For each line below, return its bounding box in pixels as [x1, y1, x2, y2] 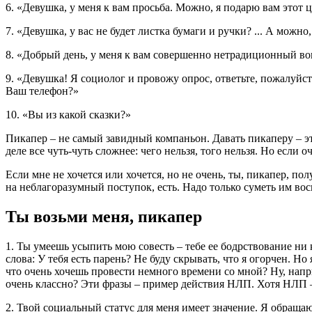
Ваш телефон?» [6, 85, 79, 97]
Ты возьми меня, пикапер [6, 208, 202, 226]
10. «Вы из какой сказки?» [6, 109, 131, 121]
